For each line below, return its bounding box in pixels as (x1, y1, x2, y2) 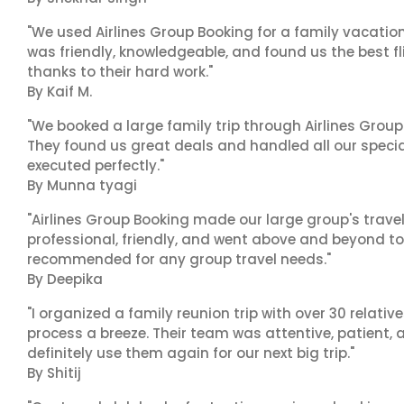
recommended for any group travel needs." (27, 250, 331, 269)
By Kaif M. (27, 82, 92, 101)
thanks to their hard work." (27, 62, 213, 81)
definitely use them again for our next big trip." (27, 344, 354, 363)
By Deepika (27, 270, 103, 289)
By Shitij (27, 363, 81, 382)
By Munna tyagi (27, 176, 137, 195)
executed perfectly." (27, 156, 164, 175)
